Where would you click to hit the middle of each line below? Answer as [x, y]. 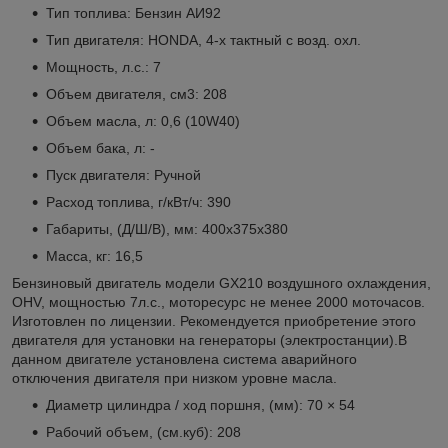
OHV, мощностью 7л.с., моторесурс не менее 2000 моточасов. [218, 301]
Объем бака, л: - [100, 147]
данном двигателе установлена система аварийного [184, 358]
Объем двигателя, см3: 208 [136, 93]
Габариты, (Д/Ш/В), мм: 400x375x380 [167, 228]
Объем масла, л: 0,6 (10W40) [143, 120]
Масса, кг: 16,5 [94, 255]
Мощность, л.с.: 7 [103, 66]
